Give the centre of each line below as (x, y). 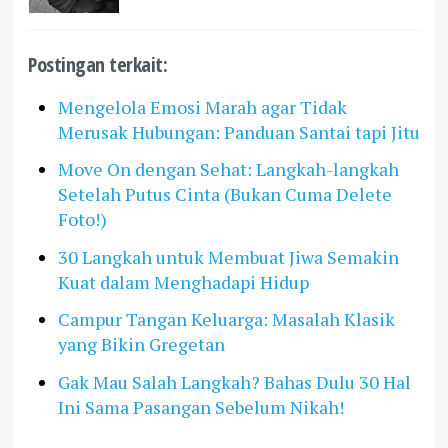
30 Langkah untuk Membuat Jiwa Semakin (228, 256)
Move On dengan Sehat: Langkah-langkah (228, 169)
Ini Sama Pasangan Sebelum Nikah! (201, 406)
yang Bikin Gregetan (141, 344)
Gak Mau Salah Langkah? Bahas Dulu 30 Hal (234, 381)
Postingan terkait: (97, 64)
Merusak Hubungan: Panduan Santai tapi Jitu (239, 131)
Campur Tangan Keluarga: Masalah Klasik (226, 319)
